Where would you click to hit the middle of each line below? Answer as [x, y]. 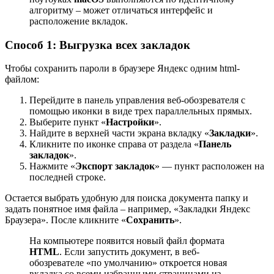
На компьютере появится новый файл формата [127, 241]
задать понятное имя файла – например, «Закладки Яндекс [128, 209]
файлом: [22, 80]
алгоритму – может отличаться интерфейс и [121, 10]
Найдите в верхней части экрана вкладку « [119, 133]
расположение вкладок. [79, 21]
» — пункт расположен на [209, 166]
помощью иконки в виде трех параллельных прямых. [141, 111]
